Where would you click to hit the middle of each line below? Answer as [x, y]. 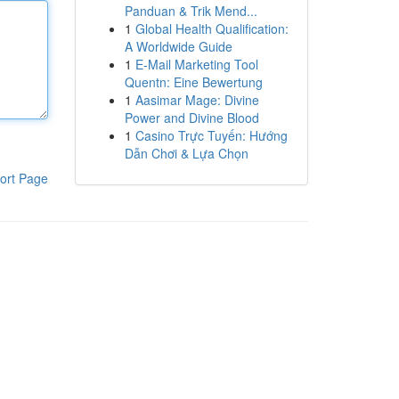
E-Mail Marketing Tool [196, 64]
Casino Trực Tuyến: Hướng [211, 135]
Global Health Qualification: [212, 28]
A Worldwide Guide [178, 46]
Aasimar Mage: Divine [197, 100]
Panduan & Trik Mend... [191, 11]
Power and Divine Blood [191, 118]
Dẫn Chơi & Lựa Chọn [186, 153]
